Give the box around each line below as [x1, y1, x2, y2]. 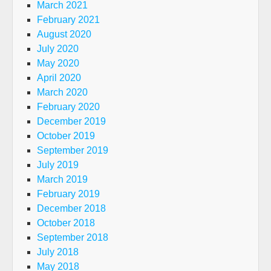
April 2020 [37, 73, 81, 83]
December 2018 [37, 203, 106, 214]
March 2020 [37, 87, 88, 97]
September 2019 [37, 145, 108, 155]
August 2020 [37, 29, 91, 39]
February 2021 [37, 15, 100, 25]
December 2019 [37, 116, 106, 126]
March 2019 [37, 174, 88, 184]
